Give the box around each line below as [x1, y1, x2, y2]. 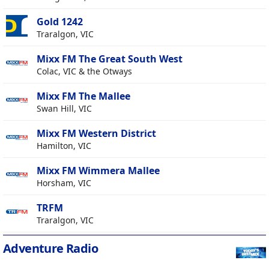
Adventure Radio [3, 240, 98, 257]
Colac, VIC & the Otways [37, 65, 132, 77]
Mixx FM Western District [37, 127, 156, 141]
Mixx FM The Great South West [37, 52, 183, 66]
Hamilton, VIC [37, 140, 91, 152]
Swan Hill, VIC [37, 103, 92, 115]
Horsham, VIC [37, 177, 91, 189]
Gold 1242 [37, 15, 83, 29]
